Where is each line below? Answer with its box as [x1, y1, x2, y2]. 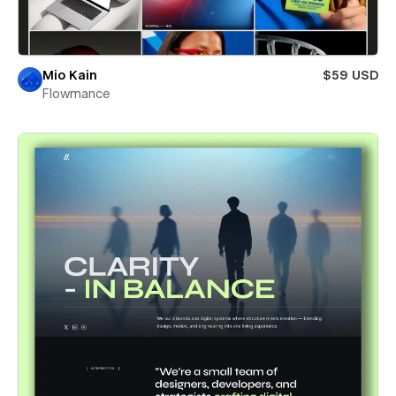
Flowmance [42, 87, 110, 101]
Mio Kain [42, 68, 97, 82]
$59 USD [323, 68, 378, 82]
